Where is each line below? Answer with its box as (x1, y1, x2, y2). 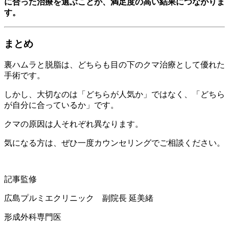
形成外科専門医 (4, 213, 61, 222)
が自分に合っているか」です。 (4, 101, 119, 110)
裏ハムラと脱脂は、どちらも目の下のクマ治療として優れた (4, 60, 225, 70)
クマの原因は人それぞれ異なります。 (4, 120, 143, 129)
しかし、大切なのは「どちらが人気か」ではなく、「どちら (4, 90, 225, 99)
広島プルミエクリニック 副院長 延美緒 (4, 194, 153, 203)
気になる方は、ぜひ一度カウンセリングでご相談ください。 (4, 139, 225, 148)
